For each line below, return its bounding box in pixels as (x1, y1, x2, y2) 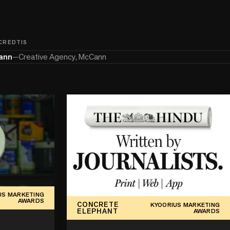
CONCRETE (77, 200, 119, 209)
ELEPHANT (77, 206, 118, 216)
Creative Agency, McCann (18, 51, 106, 62)
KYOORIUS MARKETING (150, 201, 220, 209)
